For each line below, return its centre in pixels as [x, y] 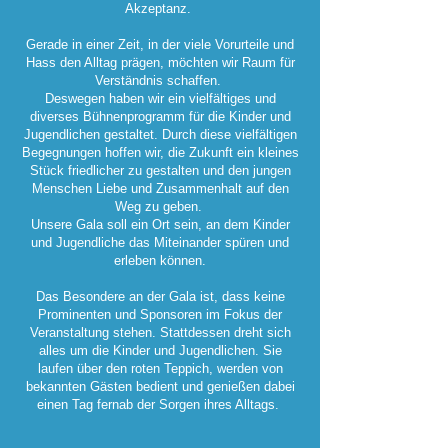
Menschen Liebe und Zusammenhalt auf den [160, 188]
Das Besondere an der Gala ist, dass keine [160, 296]
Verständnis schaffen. [160, 80]
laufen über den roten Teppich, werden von [160, 368]
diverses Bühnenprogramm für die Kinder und [160, 116]
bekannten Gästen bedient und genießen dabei [160, 386]
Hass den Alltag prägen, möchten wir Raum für [160, 62]
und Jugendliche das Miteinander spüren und [160, 242]
